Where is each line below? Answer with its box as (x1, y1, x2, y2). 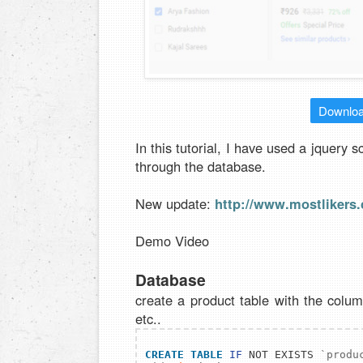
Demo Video (135, 231, 209, 251)
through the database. (135, 156, 266, 177)
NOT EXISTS (242, 348, 320, 361)
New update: (135, 194, 215, 214)
